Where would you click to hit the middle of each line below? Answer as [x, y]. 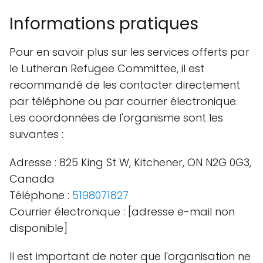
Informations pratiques [104, 24]
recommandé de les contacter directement [125, 85]
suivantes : [36, 134]
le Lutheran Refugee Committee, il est [107, 68]
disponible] [38, 228]
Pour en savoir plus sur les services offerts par [129, 52]
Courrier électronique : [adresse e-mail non [122, 212]
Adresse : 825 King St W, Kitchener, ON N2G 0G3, [130, 162]
